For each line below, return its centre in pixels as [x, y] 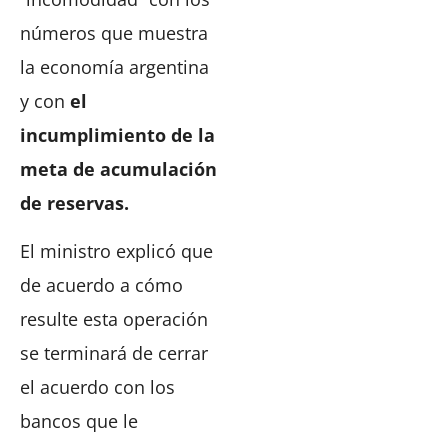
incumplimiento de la [117, 135]
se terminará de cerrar [114, 353]
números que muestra [114, 33]
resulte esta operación [114, 319]
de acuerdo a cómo [101, 285]
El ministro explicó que [116, 251]
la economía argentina [114, 67]
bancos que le [79, 421]
